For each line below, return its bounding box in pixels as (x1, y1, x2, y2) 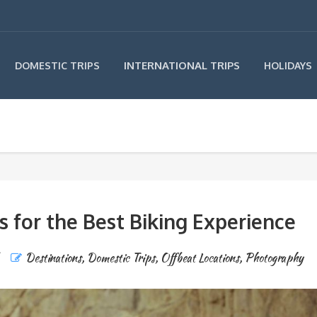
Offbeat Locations (161, 250, 240, 266)
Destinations (25, 250, 82, 266)
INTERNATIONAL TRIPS (124, 59, 240, 72)
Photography (245, 250, 304, 266)
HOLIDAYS (264, 59, 312, 71)
